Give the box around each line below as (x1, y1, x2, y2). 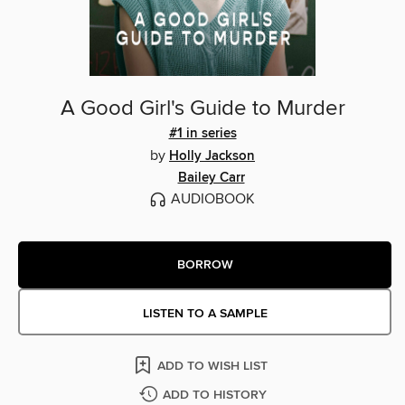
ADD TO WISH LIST (157, 358, 268, 375)
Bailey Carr (177, 170, 245, 187)
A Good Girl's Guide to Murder (60, 95, 345, 123)
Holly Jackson (169, 148, 255, 165)
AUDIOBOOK (170, 190, 255, 209)
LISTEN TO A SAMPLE (142, 306, 268, 323)
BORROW (176, 256, 233, 273)
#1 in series (168, 126, 237, 143)
